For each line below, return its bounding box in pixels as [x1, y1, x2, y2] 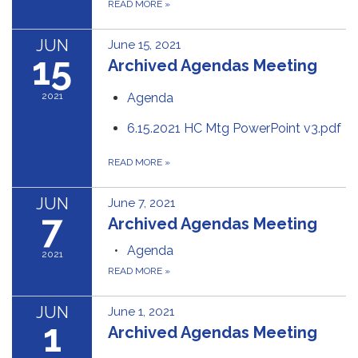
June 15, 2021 [108, 38, 181, 52]
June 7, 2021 [108, 196, 175, 210]
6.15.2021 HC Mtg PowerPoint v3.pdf [127, 121, 341, 136]
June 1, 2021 [108, 304, 174, 319]
